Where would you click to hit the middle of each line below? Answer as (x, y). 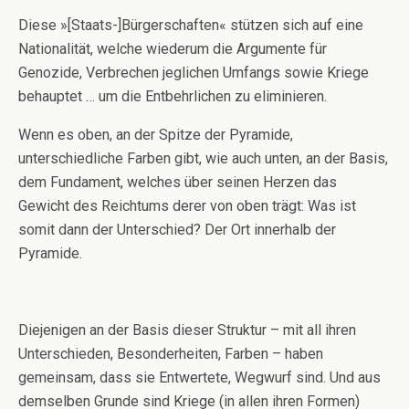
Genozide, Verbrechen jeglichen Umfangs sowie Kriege (194, 73)
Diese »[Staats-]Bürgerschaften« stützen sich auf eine (191, 25)
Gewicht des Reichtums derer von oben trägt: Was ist (187, 206)
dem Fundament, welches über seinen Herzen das (178, 182)
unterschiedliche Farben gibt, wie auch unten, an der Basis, (203, 158)
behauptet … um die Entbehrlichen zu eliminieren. (173, 96)
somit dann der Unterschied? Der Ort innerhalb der (177, 230)
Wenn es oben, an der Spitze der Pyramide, (156, 135)
